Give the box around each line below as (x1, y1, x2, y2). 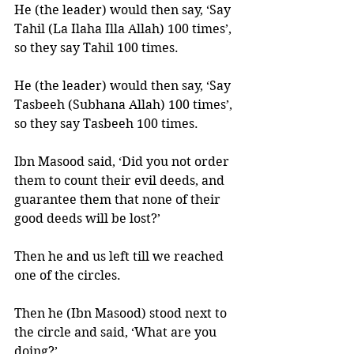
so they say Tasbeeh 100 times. (14, 116, 201, 131)
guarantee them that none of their (14, 192, 224, 207)
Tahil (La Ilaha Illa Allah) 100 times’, (14, 21, 235, 36)
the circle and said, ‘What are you (14, 325, 220, 340)
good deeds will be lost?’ (14, 211, 164, 226)
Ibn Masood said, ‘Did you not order (14, 154, 232, 169)
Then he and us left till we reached (14, 249, 227, 264)
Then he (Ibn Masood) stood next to (14, 306, 230, 321)
